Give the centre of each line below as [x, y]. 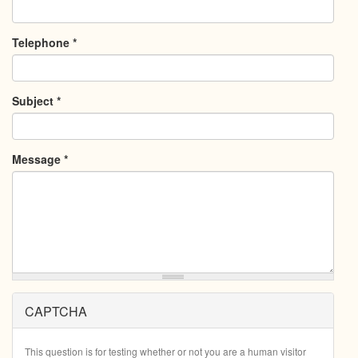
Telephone [42, 42]
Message [38, 159]
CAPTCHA [56, 311]
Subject [34, 101]
